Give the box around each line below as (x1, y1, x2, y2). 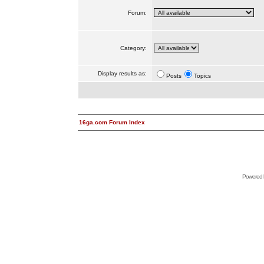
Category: (120, 45, 148, 51)
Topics (193, 72, 211, 79)
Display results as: (97, 70, 148, 77)
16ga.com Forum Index (78, 119, 145, 126)
